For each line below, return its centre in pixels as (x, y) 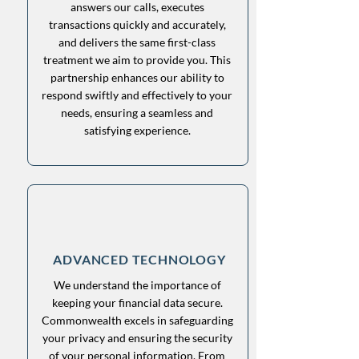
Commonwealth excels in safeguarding (137, 320)
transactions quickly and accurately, (137, 24)
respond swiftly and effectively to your (137, 95)
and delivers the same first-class (137, 42)
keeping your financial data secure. (137, 303)
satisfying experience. (137, 130)
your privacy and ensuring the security (137, 338)
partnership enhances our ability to (137, 77)
